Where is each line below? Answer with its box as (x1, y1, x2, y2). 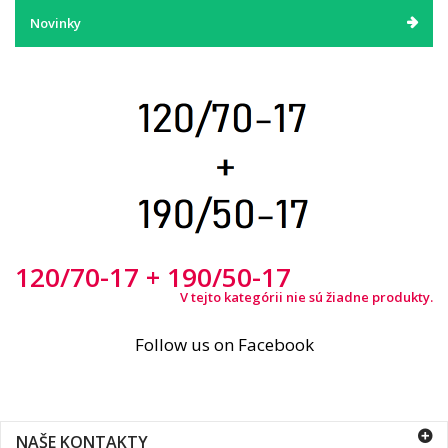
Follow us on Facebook (134, 333, 314, 356)
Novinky (30, 14, 81, 32)
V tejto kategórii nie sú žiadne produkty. (180, 288, 433, 306)
